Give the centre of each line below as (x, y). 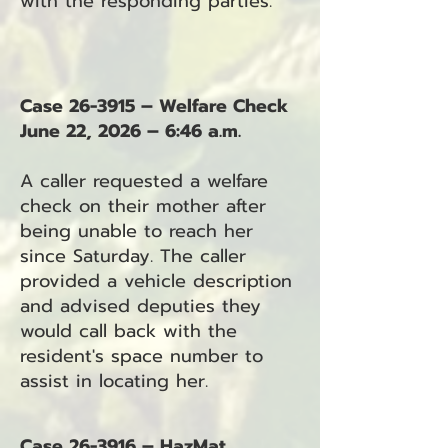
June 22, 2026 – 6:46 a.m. (130, 131)
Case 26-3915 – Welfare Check (154, 106)
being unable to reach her (136, 231)
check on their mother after (143, 206)
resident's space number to (141, 356)
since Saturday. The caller (133, 256)
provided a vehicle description (156, 281)
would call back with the (128, 331)
